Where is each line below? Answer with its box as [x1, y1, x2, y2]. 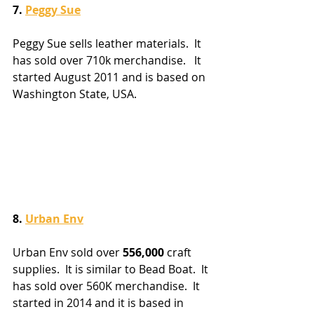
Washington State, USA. [13, 86, 139, 102]
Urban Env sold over [13, 245, 123, 261]
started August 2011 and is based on [13, 69, 208, 86]
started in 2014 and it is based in [13, 295, 186, 311]
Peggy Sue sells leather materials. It [13, 36, 204, 52]
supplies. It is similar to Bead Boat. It [13, 261, 211, 278]
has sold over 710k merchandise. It [13, 53, 204, 69]
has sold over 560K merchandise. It [13, 278, 203, 294]
